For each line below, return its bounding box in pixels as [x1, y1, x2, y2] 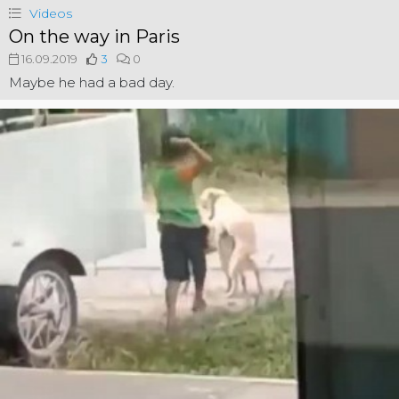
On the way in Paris [9, 26, 180, 48]
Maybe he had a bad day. [9, 74, 175, 92]
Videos [29, 5, 72, 22]
